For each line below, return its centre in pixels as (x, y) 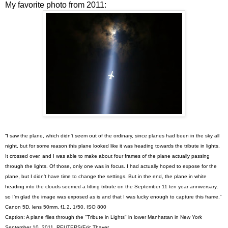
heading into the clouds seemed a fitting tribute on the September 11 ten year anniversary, (111, 186)
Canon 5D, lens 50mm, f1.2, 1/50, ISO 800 (56, 207)
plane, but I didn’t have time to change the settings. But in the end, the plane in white (106, 176)
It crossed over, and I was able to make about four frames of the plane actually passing (107, 156)
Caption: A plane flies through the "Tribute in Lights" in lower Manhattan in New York (104, 217)
